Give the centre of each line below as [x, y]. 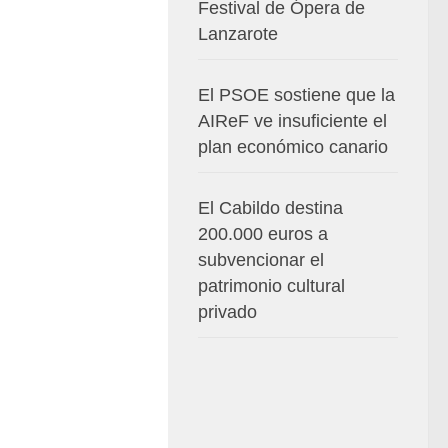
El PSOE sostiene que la [296, 94]
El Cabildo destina [270, 207]
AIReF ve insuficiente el [292, 120]
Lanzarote [238, 33]
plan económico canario [293, 146]
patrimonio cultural [271, 285]
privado [227, 311]
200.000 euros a [263, 233]
